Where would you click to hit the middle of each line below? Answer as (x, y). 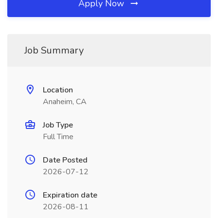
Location (58, 90)
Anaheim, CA (65, 102)
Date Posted (65, 160)
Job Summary (54, 50)
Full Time (58, 137)
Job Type (58, 125)
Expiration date (70, 195)
